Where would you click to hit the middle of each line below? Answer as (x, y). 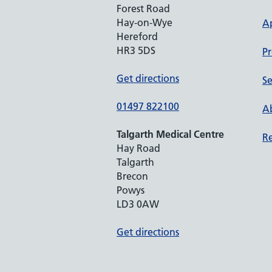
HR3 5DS (136, 50)
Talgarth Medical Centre (170, 134)
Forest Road (143, 8)
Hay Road (138, 148)
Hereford (137, 36)
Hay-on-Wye (144, 22)
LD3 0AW (138, 204)
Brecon (132, 176)
